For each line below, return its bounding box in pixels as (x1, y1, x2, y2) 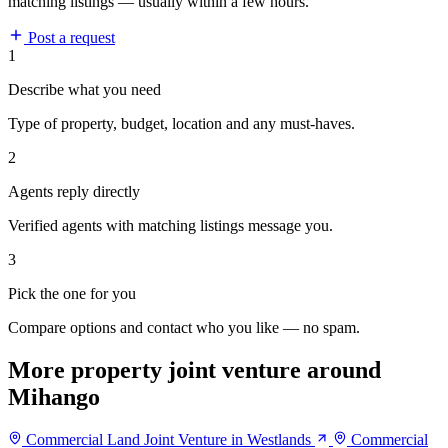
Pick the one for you (8, 285, 136, 303)
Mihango (8, 384, 100, 411)
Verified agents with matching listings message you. (8, 217, 333, 235)
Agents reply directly (8, 183, 140, 201)
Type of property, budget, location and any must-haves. (8, 115, 355, 133)
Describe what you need (8, 81, 161, 99)
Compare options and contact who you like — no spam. (8, 319, 360, 337)
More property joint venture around (8, 357, 381, 384)
